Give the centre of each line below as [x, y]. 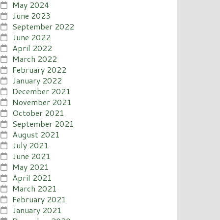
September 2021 [43, 123]
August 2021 [36, 134]
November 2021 [42, 102]
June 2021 [32, 156]
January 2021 [37, 210]
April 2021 [32, 177]
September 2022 [43, 26]
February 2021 [40, 199]
